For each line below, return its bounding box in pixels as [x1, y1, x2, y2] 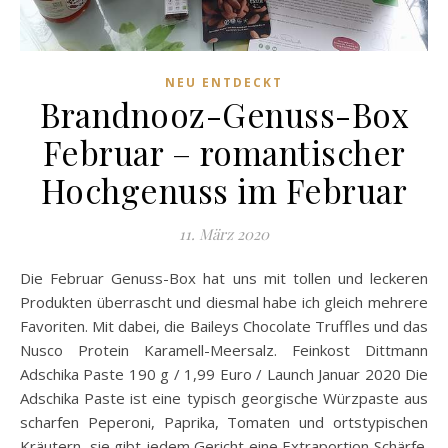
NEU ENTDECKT [165, 73, 283, 91]
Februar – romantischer [42, 129, 406, 174]
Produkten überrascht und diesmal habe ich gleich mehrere [20, 291, 428, 312]
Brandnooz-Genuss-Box [40, 91, 408, 136]
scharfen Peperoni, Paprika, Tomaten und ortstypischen [20, 411, 428, 432]
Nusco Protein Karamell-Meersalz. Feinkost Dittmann [20, 339, 428, 360]
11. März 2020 [179, 223, 269, 244]
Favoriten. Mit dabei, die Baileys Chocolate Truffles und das [20, 315, 428, 336]
